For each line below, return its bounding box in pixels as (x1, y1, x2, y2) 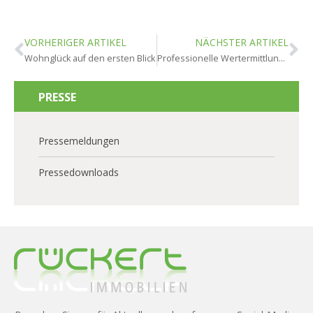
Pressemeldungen (38, 133, 119, 147)
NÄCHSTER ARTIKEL (195, 35, 289, 49)
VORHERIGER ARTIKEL (24, 35, 126, 49)
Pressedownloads (38, 165, 119, 179)
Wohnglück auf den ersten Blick (24, 52, 155, 64)
